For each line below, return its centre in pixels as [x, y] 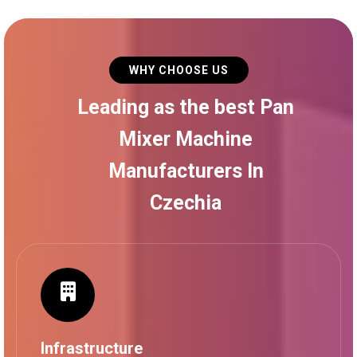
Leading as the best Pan [186, 107]
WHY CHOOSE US [178, 70]
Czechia [186, 202]
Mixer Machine [186, 139]
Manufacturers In [186, 171]
